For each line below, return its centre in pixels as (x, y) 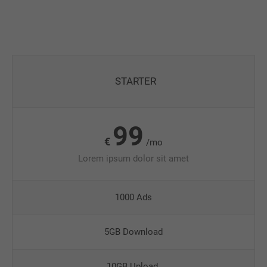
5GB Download (133, 232)
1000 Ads (133, 197)
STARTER (136, 81)
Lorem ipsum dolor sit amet (133, 158)
